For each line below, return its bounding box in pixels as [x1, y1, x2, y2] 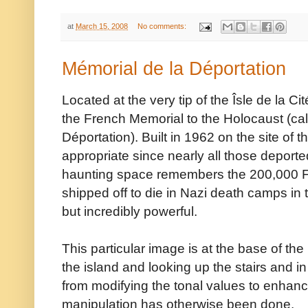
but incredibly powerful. [62, 203, 197, 219]
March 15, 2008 [76, 21, 128, 30]
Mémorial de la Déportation [62, 58, 286, 80]
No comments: [137, 21, 188, 30]
